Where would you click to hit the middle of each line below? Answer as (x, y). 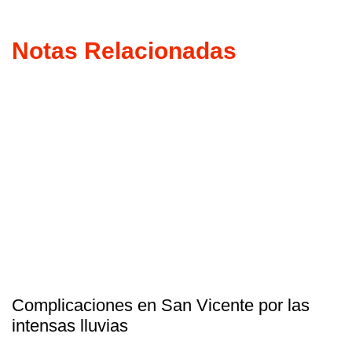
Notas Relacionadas (124, 50)
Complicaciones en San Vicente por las (161, 305)
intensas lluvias (70, 325)
